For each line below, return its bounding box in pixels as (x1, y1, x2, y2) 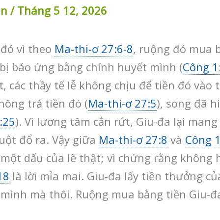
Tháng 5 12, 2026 (17, 2, 107, 18)
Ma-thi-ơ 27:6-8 (55, 41, 133, 56)
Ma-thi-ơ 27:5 (88, 95, 157, 110)
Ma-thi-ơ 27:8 (99, 132, 167, 147)
